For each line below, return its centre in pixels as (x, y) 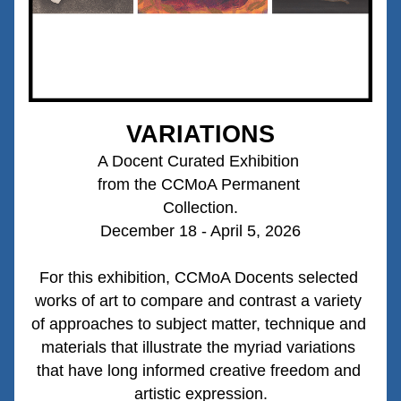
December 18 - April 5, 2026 (200, 231)
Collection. (200, 208)
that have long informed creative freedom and (198, 371)
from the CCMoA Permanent (200, 184)
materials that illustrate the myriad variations (198, 347)
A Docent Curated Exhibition (200, 161)
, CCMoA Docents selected (261, 277)
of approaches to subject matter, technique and (198, 324)
